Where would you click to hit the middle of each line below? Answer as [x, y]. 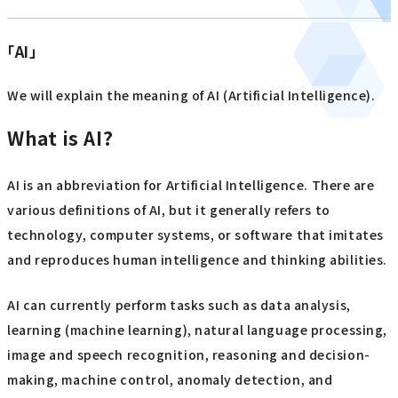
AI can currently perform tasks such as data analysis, [179, 304]
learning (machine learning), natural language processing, [197, 329]
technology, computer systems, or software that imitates [195, 235]
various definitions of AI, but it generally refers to [169, 210]
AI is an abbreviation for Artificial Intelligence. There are [191, 185]
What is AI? [60, 137]
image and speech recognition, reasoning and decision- [189, 354]
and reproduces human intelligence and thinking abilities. [197, 260]
